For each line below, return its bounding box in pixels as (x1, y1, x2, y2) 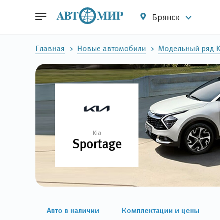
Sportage (72, 137, 122, 151)
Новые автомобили (77, 44, 146, 53)
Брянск (150, 12, 182, 22)
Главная (35, 44, 65, 53)
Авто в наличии (47, 206, 99, 215)
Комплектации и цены (122, 206, 199, 215)
